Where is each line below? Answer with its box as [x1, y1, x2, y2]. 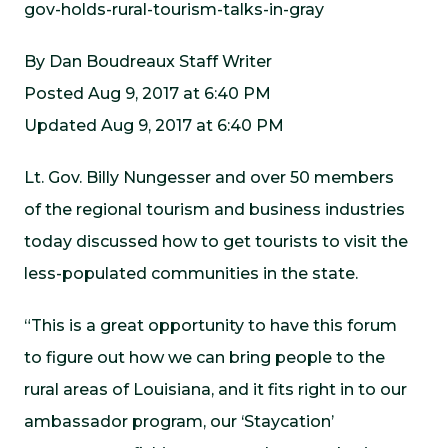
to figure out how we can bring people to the [24, 348, 385, 367]
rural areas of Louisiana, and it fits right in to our [24, 380, 407, 399]
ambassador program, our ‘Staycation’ [24, 412, 334, 431]
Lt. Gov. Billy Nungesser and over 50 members [24, 168, 394, 187]
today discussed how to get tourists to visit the [24, 232, 408, 251]
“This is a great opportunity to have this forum [24, 316, 397, 335]
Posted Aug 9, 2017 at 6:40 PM [24, 84, 271, 103]
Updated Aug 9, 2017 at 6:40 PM [24, 116, 284, 135]
